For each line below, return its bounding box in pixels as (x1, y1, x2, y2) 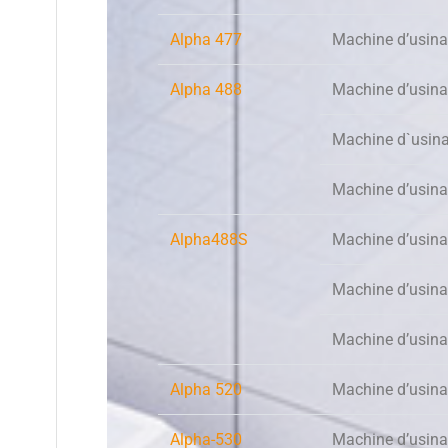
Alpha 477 (170, 30, 242, 50)
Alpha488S (170, 230, 248, 250)
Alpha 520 (170, 380, 242, 400)
